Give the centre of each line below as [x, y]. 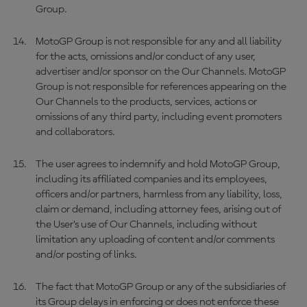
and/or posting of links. [86, 255]
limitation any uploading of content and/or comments [155, 240]
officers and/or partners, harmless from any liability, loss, [159, 195]
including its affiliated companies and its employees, [151, 180]
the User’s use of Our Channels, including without [146, 225]
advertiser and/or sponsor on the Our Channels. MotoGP [160, 72]
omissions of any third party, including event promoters [158, 117]
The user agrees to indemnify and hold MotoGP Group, [158, 164]
